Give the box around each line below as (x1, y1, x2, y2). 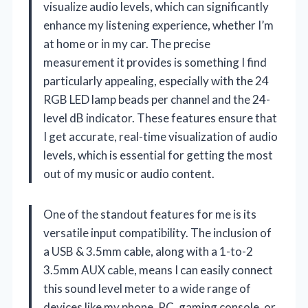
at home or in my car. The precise (43, 36, 210, 51)
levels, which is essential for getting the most (43, 147, 273, 162)
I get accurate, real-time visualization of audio (43, 129, 278, 144)
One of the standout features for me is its (43, 206, 256, 221)
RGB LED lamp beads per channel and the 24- (43, 91, 270, 107)
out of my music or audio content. (43, 166, 214, 181)
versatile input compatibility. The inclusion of (43, 225, 272, 240)
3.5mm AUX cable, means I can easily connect (43, 262, 273, 277)
